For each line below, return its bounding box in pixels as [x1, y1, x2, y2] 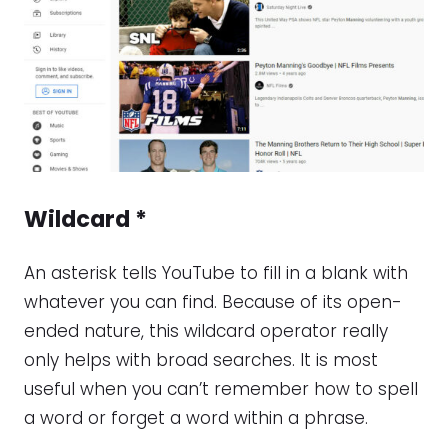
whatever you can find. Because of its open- [24, 290, 402, 315]
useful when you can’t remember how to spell [24, 377, 418, 402]
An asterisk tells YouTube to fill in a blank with [24, 261, 408, 286]
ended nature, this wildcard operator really [24, 319, 388, 344]
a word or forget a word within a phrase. [24, 406, 368, 431]
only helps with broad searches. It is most [24, 348, 378, 373]
